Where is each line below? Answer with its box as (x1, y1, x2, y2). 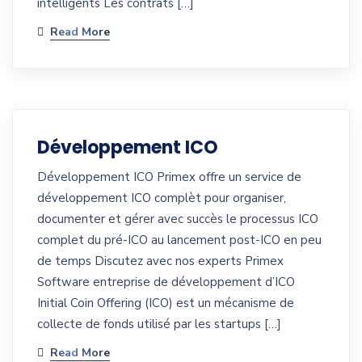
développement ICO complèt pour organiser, (37, 190, 286, 207)
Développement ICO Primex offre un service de (37, 169, 301, 186)
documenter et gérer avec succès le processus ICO (37, 211, 318, 228)
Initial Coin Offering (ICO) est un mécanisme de (37, 295, 294, 312)
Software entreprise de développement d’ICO (37, 274, 295, 291)
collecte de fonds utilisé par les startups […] (37, 316, 281, 333)
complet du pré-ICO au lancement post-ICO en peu (37, 232, 322, 249)
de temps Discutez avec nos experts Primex (37, 253, 284, 270)
